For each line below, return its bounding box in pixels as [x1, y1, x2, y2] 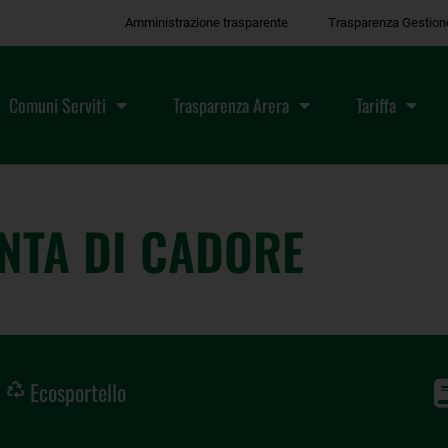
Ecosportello [29, 375, 126, 408]
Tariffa [355, 91, 396, 118]
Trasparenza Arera [172, 91, 289, 118]
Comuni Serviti [8, 91, 106, 118]
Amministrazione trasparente [125, 15, 288, 30]
